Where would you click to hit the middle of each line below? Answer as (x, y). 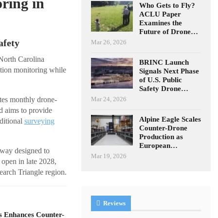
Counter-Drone (163, 128)
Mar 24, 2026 (109, 99)
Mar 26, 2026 (109, 42)
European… (159, 145)
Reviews (114, 203)
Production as (161, 136)
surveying (39, 121)
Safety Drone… (164, 88)
